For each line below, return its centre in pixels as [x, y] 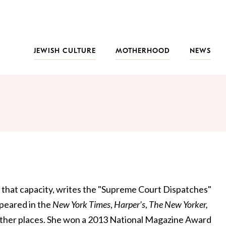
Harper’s [130, 205]
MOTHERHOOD [143, 51]
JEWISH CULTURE [65, 51]
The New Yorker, [178, 205]
